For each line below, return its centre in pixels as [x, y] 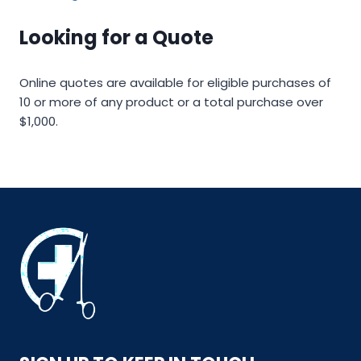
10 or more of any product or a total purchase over [171, 102]
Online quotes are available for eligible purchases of [175, 82]
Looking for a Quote [116, 38]
